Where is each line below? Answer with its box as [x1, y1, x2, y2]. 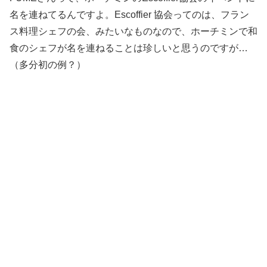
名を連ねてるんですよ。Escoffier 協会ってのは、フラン [10, 9, 249, 20]
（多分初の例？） [10, 59, 86, 70]
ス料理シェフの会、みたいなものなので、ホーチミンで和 [10, 26, 257, 36]
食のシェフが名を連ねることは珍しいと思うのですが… [10, 42, 248, 53]
